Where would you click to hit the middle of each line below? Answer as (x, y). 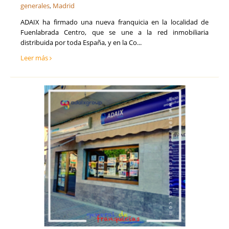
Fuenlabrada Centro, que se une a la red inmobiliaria (114, 32)
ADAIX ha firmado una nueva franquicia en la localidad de (114, 22)
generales (35, 6)
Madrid (64, 6)
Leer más (35, 58)
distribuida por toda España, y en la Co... (81, 43)
